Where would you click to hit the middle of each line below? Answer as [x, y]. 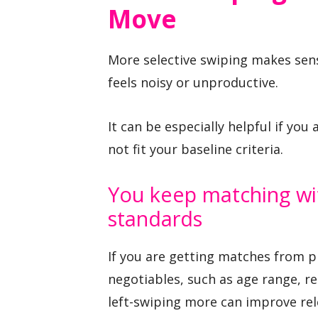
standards [155, 218]
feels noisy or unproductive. [193, 82]
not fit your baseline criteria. [196, 149]
